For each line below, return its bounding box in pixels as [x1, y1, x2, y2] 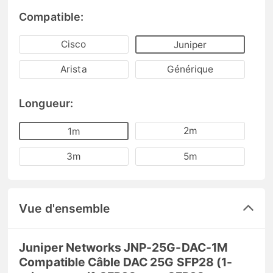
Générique [166, 63, 214, 76]
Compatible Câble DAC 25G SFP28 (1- [19, 254, 232, 269]
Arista [60, 63, 87, 76]
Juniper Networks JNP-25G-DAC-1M [19, 239, 228, 255]
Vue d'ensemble [19, 200, 110, 216]
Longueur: [19, 97, 73, 110]
